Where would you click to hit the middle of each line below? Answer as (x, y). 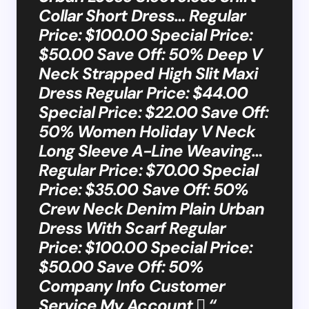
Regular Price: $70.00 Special (149, 170)
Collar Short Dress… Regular (142, 15)
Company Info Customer (132, 286)
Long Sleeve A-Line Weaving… (151, 150)
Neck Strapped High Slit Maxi (149, 73)
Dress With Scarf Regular (132, 228)
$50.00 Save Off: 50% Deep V (151, 54)
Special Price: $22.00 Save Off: (154, 112)
